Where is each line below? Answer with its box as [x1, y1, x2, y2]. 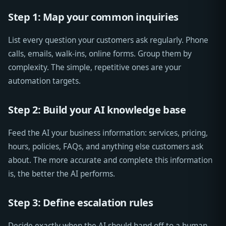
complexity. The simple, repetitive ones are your [8, 62, 181, 73]
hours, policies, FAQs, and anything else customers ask [8, 141, 203, 152]
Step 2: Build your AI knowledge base [8, 103, 186, 117]
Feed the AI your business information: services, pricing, [8, 128, 208, 139]
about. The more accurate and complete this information [8, 155, 212, 166]
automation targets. [8, 76, 81, 87]
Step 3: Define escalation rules [8, 196, 153, 210]
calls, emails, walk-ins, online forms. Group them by [8, 48, 192, 60]
